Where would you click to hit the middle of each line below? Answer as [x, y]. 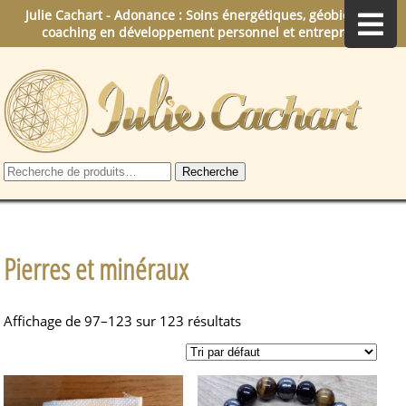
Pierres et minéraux [97, 268]
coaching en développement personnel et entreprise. [203, 32]
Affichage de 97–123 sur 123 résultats [123, 321]
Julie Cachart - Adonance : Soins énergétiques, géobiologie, [203, 15]
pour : [22, 187]
